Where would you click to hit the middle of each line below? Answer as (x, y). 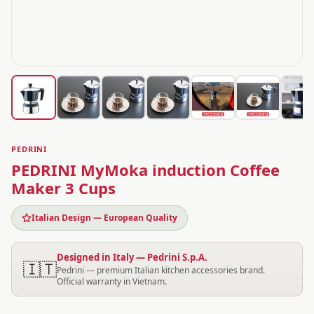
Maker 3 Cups (63, 188)
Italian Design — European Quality (104, 218)
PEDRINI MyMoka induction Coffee (145, 170)
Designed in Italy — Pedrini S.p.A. (132, 257)
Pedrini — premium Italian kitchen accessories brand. (161, 270)
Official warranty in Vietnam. (112, 281)
